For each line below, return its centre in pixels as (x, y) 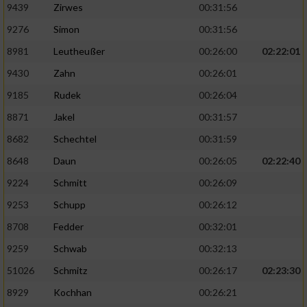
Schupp (70, 205)
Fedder (69, 227)
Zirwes (68, 8)
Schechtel (75, 139)
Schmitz (70, 271)
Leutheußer (79, 51)
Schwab (70, 249)
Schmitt (70, 183)
